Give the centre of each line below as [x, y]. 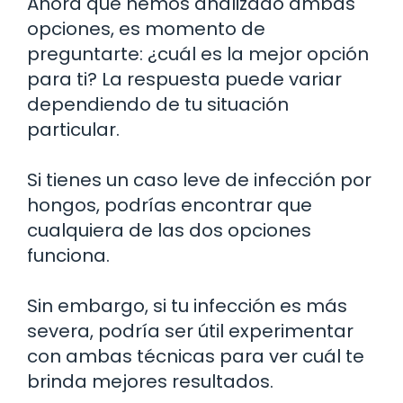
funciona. [68, 255]
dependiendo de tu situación [158, 104]
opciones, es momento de [146, 28]
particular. [73, 129]
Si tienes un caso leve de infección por [199, 179]
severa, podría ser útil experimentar [190, 331]
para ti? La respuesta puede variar [184, 79]
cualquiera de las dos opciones [169, 230]
